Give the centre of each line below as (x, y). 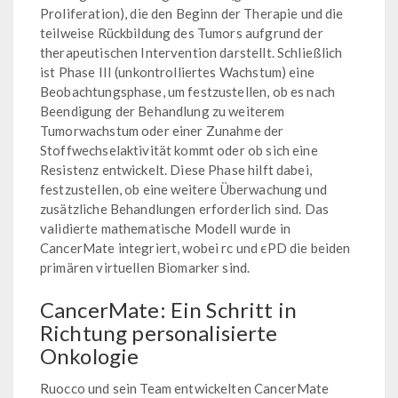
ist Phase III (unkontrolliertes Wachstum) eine (177, 72)
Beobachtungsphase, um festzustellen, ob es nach (188, 92)
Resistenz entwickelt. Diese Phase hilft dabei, (176, 170)
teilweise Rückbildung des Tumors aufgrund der (182, 33)
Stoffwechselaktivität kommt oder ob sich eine (179, 151)
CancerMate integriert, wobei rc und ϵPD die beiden (195, 248)
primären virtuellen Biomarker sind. (145, 268)
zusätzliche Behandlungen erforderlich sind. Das (185, 209)
